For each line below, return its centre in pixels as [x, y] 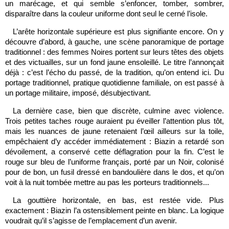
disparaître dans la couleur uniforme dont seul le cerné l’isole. [106, 14]
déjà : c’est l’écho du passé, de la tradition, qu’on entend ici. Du [114, 72]
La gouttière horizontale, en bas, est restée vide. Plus [118, 200]
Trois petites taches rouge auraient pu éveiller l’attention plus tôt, [114, 121]
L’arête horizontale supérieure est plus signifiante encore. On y [118, 31]
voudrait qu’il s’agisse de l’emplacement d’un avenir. [91, 221]
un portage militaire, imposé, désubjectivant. [78, 93]
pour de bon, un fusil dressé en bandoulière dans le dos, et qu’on [114, 172]
